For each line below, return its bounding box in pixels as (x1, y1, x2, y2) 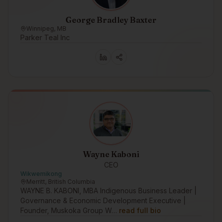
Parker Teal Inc (20, 33, 70, 42)
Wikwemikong (20, 170, 62, 177)
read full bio (119, 206, 161, 215)
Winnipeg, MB (26, 25, 66, 32)
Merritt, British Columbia (26, 178, 95, 185)
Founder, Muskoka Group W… (20, 206, 117, 215)
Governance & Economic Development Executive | (20, 196, 186, 205)
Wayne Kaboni (83, 149, 139, 159)
